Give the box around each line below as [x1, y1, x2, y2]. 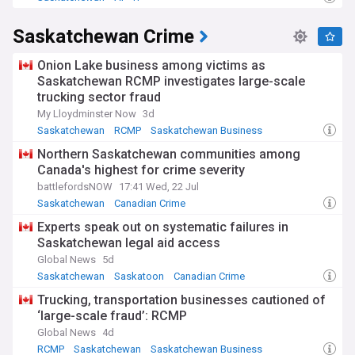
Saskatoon [114, 270, 164, 282]
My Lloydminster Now [37, 108, 136, 120]
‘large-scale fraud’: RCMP [37, 308, 187, 323]
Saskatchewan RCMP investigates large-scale [37, 74, 305, 89]
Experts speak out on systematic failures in [37, 219, 288, 235]
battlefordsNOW [37, 181, 113, 193]
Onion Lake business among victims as [37, 58, 265, 73]
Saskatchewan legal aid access [37, 235, 220, 250]
